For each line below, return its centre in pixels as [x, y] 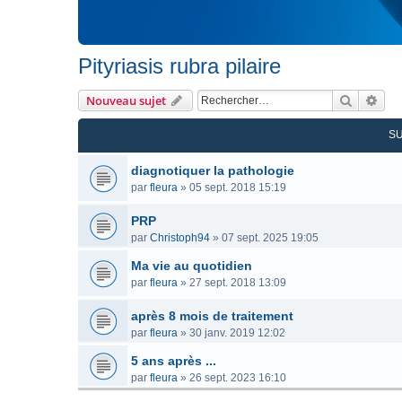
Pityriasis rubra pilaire [179, 66]
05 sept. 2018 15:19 [238, 188]
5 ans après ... [174, 361]
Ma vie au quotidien [192, 266]
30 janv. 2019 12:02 [237, 333]
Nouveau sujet [126, 100]
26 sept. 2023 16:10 [238, 378]
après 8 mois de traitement [212, 316]
